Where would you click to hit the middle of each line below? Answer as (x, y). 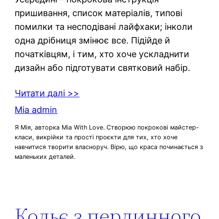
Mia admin (36, 109)
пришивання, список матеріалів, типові (99, 13)
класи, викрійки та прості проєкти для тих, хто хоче (96, 137)
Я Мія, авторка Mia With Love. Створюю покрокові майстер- (107, 128)
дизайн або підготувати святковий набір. (103, 67)
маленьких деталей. (45, 157)
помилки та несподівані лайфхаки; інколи (104, 26)
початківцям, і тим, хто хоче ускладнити (102, 54)
